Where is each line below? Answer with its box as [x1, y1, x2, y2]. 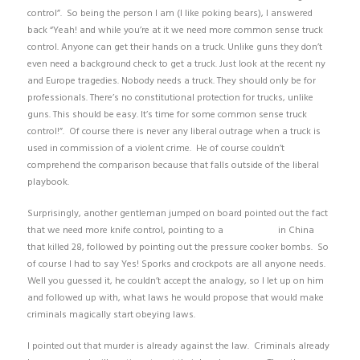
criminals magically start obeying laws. [27, 306, 195, 323]
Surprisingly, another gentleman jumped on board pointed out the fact [27, 205, 328, 222]
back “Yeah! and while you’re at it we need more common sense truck [27, 22, 323, 39]
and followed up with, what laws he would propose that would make [27, 289, 324, 306]
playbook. [27, 174, 69, 190]
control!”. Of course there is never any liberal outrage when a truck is [27, 123, 321, 140]
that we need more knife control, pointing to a [27, 222, 226, 239]
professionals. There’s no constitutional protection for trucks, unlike [27, 89, 313, 106]
